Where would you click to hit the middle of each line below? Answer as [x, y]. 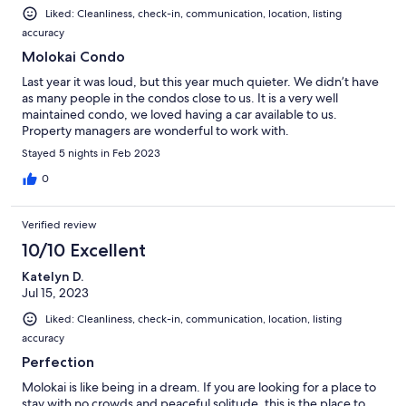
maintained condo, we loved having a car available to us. [179, 114]
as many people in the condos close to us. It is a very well [180, 97]
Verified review [59, 224]
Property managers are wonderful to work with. [155, 130]
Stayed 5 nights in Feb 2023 [91, 153]
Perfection [58, 362]
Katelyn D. [53, 276]
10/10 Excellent [84, 250]
